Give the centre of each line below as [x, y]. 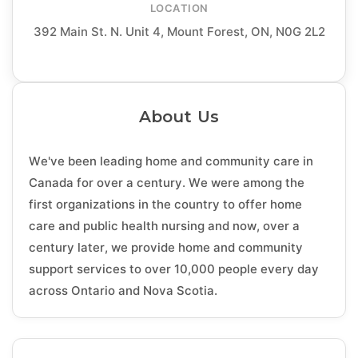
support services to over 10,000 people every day [174, 269]
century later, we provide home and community [166, 248]
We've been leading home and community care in [171, 161]
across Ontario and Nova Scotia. [123, 291]
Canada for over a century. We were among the [167, 183]
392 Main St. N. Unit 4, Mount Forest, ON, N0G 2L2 [179, 32]
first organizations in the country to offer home [165, 205]
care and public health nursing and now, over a [164, 226]
